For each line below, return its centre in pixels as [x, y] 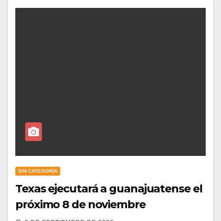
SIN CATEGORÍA [38, 171]
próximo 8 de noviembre [80, 204]
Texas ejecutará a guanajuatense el [109, 189]
